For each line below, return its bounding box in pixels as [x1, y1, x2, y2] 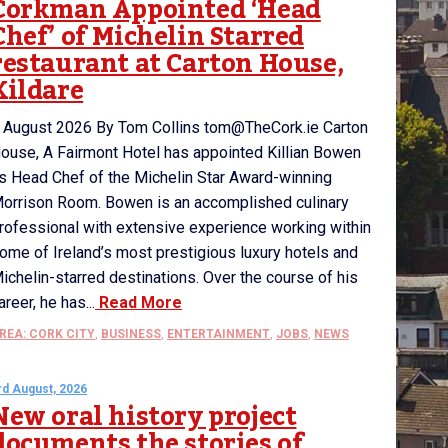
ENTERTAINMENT [167, 327, 270, 341]
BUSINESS [101, 327, 161, 341]
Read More [95, 293, 182, 312]
